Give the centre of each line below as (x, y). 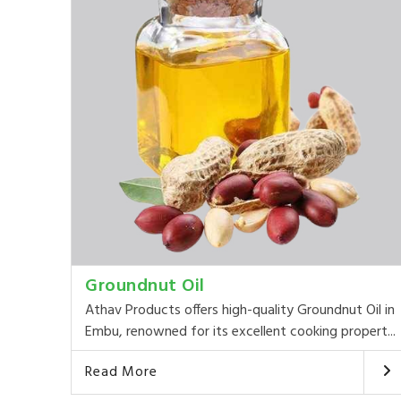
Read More (121, 372)
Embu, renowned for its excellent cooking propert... (241, 332)
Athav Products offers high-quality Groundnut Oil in (240, 310)
